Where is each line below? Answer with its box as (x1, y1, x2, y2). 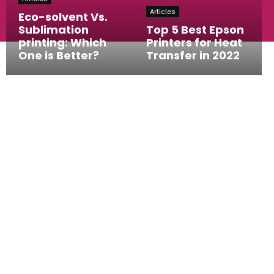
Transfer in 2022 (146, 48, 240, 63)
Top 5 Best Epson (146, 22, 244, 37)
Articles (150, 7, 176, 17)
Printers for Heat (146, 35, 242, 50)
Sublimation (18, 22, 89, 37)
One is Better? (18, 48, 99, 63)
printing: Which (18, 35, 106, 50)
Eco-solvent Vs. (18, 9, 108, 24)
